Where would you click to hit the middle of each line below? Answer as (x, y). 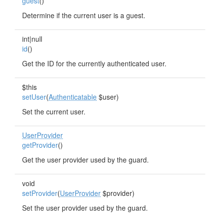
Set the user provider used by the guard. (85, 208)
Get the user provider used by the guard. (85, 160)
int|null (32, 39)
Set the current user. (54, 111)
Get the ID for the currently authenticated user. (94, 63)
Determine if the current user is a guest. (84, 15)
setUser (34, 97)
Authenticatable (73, 97)
